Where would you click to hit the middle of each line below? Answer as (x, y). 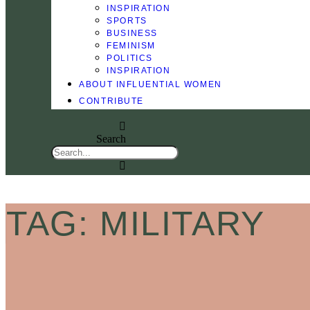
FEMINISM (131, 45)
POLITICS (130, 58)
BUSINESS (132, 33)
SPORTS (127, 20)
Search (111, 138)
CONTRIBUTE (111, 101)
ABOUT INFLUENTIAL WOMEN (151, 84)
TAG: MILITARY (136, 224)
